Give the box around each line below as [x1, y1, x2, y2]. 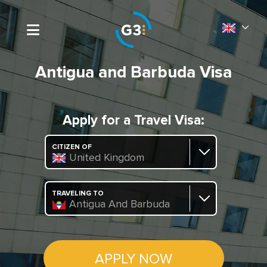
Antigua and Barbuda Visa [35, 64, 232, 81]
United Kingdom [69, 153, 144, 163]
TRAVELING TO [51, 190, 104, 197]
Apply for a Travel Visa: [63, 114, 204, 128]
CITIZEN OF [51, 144, 92, 151]
